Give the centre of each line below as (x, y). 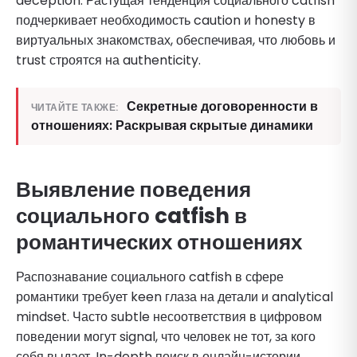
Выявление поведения (133, 189)
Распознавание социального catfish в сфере (150, 277)
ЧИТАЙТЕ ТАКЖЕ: (75, 107)
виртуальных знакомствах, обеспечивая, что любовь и (176, 40)
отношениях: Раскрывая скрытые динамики (172, 125)
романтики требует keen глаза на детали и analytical (175, 296)
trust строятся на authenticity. (108, 60)
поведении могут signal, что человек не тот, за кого (166, 336)
